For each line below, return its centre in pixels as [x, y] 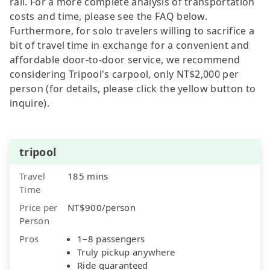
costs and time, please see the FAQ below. [109, 16]
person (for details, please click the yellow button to [133, 88]
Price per [39, 207]
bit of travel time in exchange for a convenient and [130, 45]
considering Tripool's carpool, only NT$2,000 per [124, 74]
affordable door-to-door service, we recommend [125, 59]
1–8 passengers [111, 238]
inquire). [30, 103]
